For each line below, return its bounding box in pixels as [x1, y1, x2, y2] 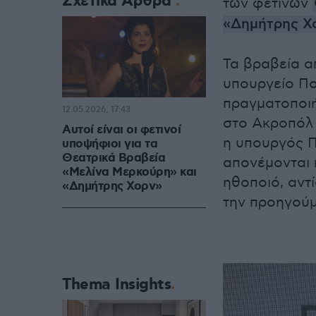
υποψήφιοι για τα [62, 136, 157, 152]
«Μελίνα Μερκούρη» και [62, 164, 197, 181]
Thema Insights [62, 274, 171, 296]
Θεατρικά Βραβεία [62, 150, 165, 166]
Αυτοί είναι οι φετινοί [62, 122, 181, 138]
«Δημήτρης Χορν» [62, 178, 162, 195]
